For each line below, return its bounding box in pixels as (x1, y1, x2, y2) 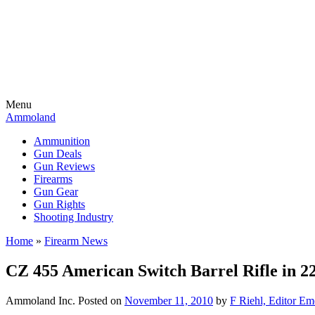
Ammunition (34, 135, 90, 147)
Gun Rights (34, 198, 85, 210)
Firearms (34, 173, 72, 185)
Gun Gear (34, 186, 78, 198)
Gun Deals (34, 148, 82, 160)
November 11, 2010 (124, 294, 213, 307)
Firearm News (44, 235, 108, 247)
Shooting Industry (34, 211, 113, 223)
